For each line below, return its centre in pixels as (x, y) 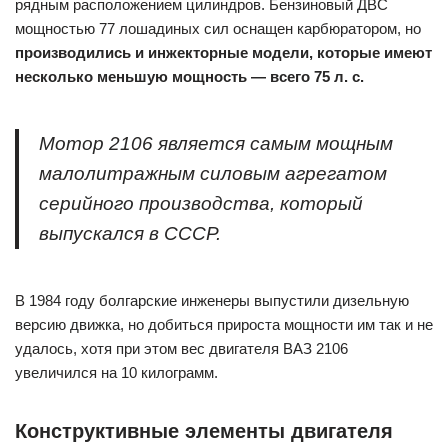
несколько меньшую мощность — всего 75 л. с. (189, 76)
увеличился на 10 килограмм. (116, 372)
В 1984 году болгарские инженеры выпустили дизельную (212, 300)
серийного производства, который (201, 203)
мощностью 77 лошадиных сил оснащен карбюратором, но (218, 28)
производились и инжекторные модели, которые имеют (223, 52)
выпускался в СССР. (130, 233)
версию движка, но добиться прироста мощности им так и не (224, 324)
